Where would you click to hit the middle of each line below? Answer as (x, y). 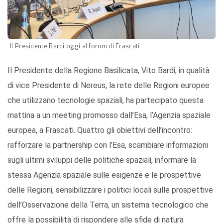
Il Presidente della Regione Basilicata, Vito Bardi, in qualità (109, 71)
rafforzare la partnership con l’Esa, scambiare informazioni (108, 145)
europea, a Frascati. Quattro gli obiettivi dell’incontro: (100, 130)
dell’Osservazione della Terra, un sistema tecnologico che (108, 205)
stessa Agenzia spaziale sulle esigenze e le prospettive (104, 175)
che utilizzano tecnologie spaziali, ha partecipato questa (106, 101)
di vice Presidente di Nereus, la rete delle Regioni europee (109, 86)
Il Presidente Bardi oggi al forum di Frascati (75, 46)
